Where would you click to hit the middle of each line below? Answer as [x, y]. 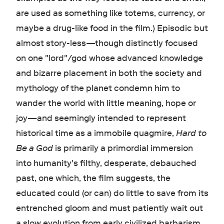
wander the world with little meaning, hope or [106, 103]
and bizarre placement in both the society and [109, 73]
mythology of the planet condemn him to [98, 88]
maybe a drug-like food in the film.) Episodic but [112, 28]
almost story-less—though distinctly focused [107, 43]
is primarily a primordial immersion [123, 148]
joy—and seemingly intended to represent [101, 118]
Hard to [191, 133]
